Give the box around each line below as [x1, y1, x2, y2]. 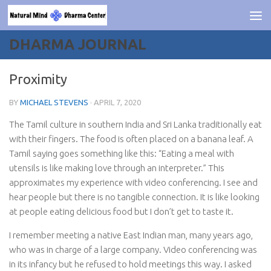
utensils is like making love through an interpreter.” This [9, 163, 224, 173]
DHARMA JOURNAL [9, 36, 146, 53]
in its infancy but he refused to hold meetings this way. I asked [9, 259, 252, 269]
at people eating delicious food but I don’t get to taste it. [9, 206, 233, 217]
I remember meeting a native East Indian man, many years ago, [9, 230, 253, 240]
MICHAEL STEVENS [20, 98, 88, 106]
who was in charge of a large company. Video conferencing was [9, 244, 257, 255]
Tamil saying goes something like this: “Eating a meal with [9, 148, 234, 158]
